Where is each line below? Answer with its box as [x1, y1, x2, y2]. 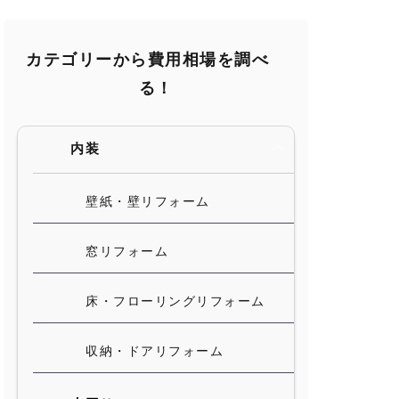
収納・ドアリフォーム [85, 346, 224, 358]
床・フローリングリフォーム [85, 296, 265, 308]
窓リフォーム [85, 246, 168, 258]
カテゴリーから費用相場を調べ [26, 53, 269, 69]
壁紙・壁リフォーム [85, 196, 210, 208]
